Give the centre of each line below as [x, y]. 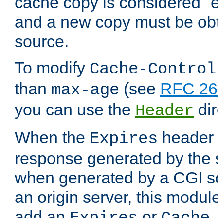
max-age [85, 90]
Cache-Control [153, 69]
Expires [124, 139]
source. [42, 42]
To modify [52, 68]
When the [52, 137]
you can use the [75, 110]
